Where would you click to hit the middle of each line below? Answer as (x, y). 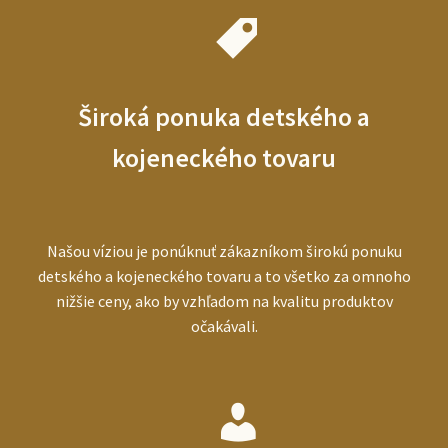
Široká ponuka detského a (224, 117)
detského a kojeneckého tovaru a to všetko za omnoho (224, 275)
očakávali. (224, 325)
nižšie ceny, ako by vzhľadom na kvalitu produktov (224, 300)
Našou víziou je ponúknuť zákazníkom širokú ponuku (224, 250)
